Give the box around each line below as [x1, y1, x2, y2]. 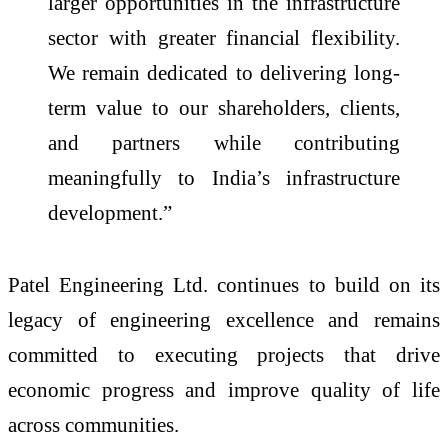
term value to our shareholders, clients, [48, 96, 400, 120]
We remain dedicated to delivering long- [48, 61, 400, 85]
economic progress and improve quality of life [8, 377, 440, 401]
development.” [48, 201, 172, 225]
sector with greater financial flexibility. [48, 26, 400, 50]
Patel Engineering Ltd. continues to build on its [8, 272, 440, 296]
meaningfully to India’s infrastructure [48, 166, 400, 190]
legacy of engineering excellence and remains [8, 307, 440, 331]
